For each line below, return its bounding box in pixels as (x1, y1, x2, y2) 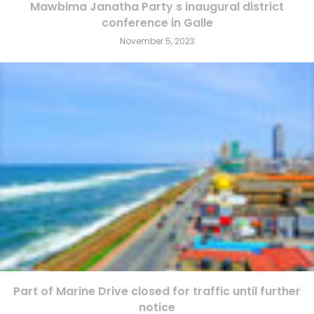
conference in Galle (101, 14, 213, 31)
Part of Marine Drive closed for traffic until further (13, 283, 301, 300)
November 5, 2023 (119, 34, 195, 47)
